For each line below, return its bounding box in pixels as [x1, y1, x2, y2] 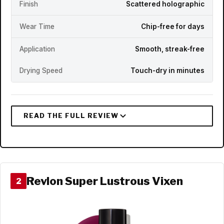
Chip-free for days [141, 22, 204, 30]
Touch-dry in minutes [130, 66, 204, 75]
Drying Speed [19, 66, 62, 75]
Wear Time [19, 22, 54, 30]
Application [19, 44, 55, 53]
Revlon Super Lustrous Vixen [26, 173, 183, 188]
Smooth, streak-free [135, 44, 204, 53]
